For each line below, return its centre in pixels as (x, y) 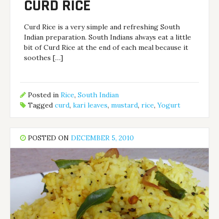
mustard (125, 105)
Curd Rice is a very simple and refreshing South (102, 27)
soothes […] (44, 57)
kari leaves (90, 105)
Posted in (44, 95)
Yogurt (169, 105)
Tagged (41, 105)
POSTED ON (49, 138)
